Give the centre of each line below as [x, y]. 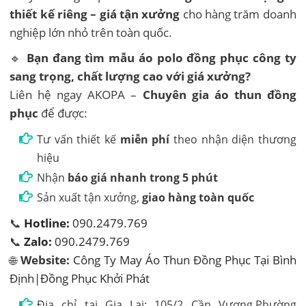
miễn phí [145, 139]
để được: [63, 113]
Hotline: [47, 223]
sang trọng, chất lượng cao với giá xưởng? [130, 76]
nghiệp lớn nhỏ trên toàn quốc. [91, 32]
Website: [45, 260]
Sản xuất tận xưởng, [90, 197]
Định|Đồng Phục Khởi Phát [80, 278]
